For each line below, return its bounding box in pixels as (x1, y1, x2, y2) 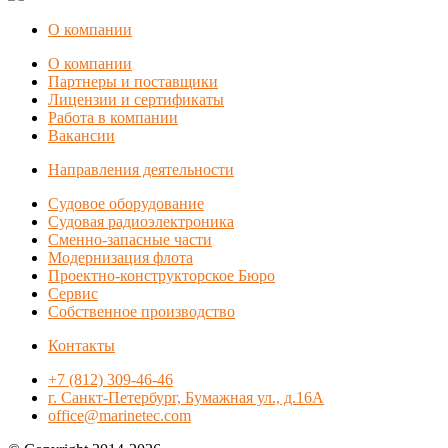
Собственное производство (48, 302, 235, 320)
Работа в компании (48, 108, 178, 126)
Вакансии (48, 126, 115, 144)
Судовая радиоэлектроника (48, 212, 234, 230)
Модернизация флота (48, 248, 193, 266)
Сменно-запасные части (48, 230, 212, 248)
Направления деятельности (48, 160, 234, 178)
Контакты (48, 336, 115, 354)
